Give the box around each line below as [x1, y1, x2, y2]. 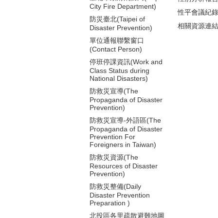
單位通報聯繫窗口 [90, 36, 145, 44]
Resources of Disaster [90, 162, 158, 170]
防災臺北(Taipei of [90, 15, 145, 23]
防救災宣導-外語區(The [90, 116, 162, 124]
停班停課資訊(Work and [90, 58, 163, 66]
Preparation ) [90, 199, 130, 207]
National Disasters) [90, 74, 148, 82]
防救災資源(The [90, 153, 139, 161]
